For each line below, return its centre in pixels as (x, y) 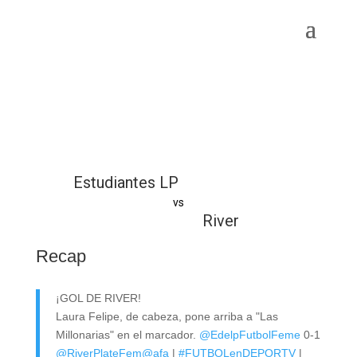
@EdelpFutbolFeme (249, 335)
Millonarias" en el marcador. (127, 335)
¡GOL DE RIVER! (98, 298)
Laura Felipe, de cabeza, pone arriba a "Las (167, 316)
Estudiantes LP (126, 182)
